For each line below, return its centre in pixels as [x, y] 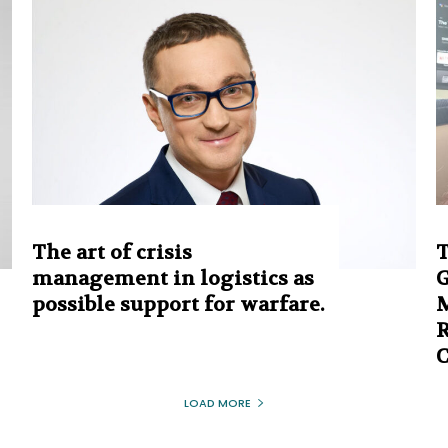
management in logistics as [173, 278]
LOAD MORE [217, 402]
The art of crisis [112, 252]
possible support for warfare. [178, 304]
